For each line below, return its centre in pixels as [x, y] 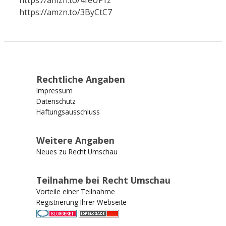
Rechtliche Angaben [81, 79]
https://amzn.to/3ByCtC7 [66, 12]
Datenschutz [56, 101]
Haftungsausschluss [68, 112]
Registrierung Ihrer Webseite [81, 202]
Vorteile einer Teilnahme [76, 191]
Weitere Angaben [75, 140]
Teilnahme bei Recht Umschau [103, 180]
